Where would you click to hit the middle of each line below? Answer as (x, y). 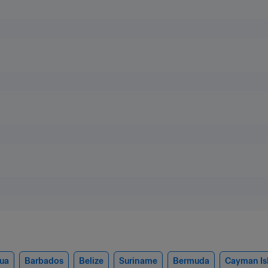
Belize (91, 261)
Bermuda (191, 261)
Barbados (44, 261)
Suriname (138, 261)
